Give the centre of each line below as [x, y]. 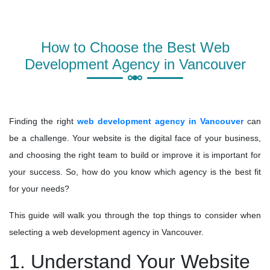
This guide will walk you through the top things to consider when [135, 215]
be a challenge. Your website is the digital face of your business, [135, 138]
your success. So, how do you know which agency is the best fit [135, 172]
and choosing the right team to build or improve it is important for [135, 155]
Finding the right [43, 121]
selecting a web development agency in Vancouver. [106, 232]
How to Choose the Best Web [135, 47]
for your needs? [39, 189]
